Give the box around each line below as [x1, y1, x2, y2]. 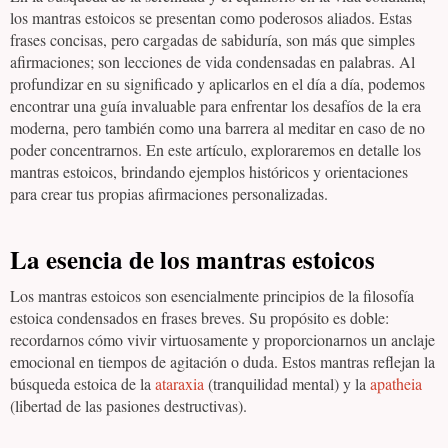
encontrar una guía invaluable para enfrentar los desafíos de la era [10, 95, 421, 116]
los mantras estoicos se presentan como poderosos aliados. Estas [10, 7, 412, 28]
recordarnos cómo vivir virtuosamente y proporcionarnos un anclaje [10, 329, 435, 350]
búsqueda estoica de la [10, 373, 155, 394]
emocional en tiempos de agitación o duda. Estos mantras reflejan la [10, 351, 435, 372]
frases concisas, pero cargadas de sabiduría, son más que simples [10, 29, 415, 50]
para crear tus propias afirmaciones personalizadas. [10, 183, 328, 204]
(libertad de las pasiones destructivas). [10, 395, 247, 416]
